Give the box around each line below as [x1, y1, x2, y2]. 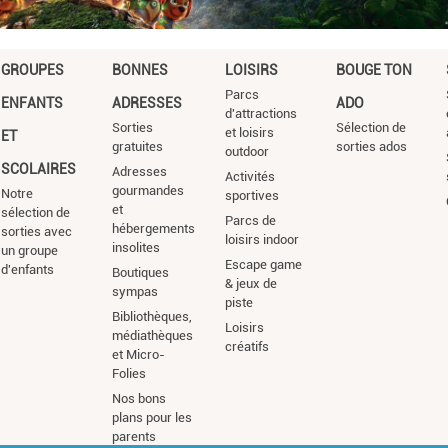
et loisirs [224, 125, 274, 141]
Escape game [224, 257, 302, 273]
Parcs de [224, 213, 276, 229]
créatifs [224, 339, 269, 355]
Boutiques [111, 265, 169, 281]
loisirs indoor [224, 232, 299, 248]
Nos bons [111, 391, 166, 407]
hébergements [111, 221, 195, 237]
